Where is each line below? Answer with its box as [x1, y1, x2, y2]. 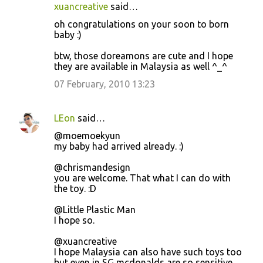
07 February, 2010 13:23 [54, 79, 155, 90]
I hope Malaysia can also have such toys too [54, 247, 242, 258]
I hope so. [54, 215, 95, 226]
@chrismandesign [54, 162, 130, 173]
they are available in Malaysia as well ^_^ [54, 61, 227, 72]
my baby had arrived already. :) [54, 141, 184, 152]
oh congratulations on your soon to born [54, 19, 229, 30]
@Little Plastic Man [54, 204, 136, 215]
